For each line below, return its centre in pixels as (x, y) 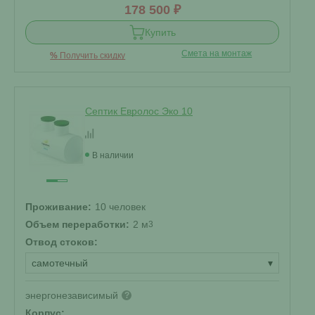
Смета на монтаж (217, 53)
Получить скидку (92, 56)
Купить (160, 32)
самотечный (60, 263)
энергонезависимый (72, 295)
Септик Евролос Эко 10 (139, 111)
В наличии (113, 155)
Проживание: (58, 207)
